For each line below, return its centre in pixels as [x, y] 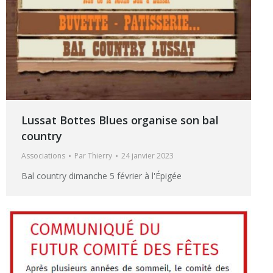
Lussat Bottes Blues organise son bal [120, 120]
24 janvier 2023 [147, 155]
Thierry [100, 155]
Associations [43, 155]
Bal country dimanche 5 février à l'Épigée [101, 175]
